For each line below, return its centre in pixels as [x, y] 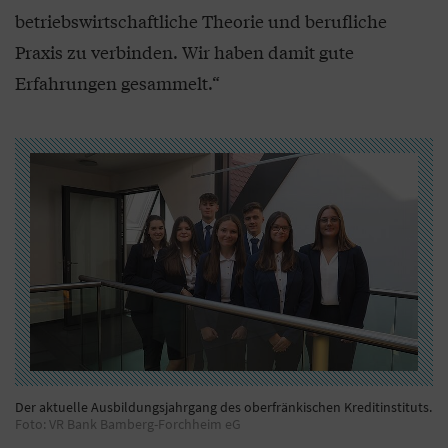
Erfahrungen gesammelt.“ [117, 82]
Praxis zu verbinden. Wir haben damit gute [184, 51]
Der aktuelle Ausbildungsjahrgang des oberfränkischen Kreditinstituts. [223, 406]
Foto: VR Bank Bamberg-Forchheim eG [128, 423]
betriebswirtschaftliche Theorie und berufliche [201, 20]
